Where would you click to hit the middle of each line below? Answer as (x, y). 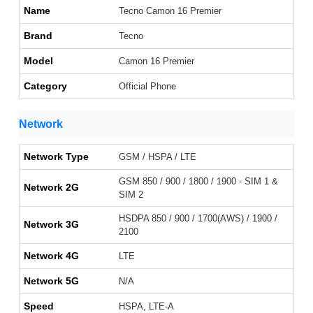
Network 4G (51, 256)
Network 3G (51, 225)
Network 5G (51, 281)
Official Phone (147, 87)
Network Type (56, 157)
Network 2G (51, 188)
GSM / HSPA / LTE (158, 157)
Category (45, 86)
